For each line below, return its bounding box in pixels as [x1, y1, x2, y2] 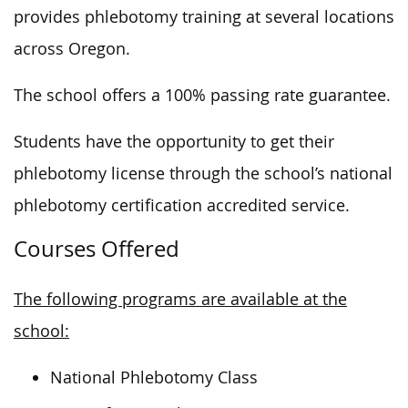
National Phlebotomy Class [50, 366, 258, 388]
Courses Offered [14, 233, 179, 263]
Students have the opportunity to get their [14, 130, 334, 152]
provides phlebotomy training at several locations [14, 5, 394, 27]
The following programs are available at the [14, 288, 347, 310]
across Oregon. [14, 37, 130, 59]
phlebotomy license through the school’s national [14, 162, 393, 184]
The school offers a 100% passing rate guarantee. [14, 84, 391, 106]
